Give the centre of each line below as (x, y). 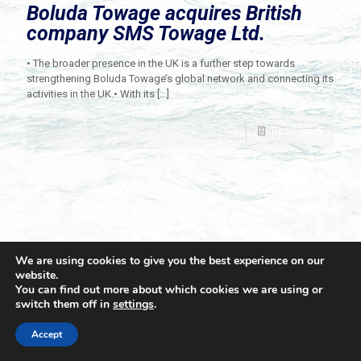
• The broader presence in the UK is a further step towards (161, 63)
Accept (47, 334)
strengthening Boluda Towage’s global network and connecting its (180, 78)
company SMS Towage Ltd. (146, 33)
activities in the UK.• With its (91, 93)
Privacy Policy (276, 326)
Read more (297, 131)
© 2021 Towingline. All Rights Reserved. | (149, 326)
